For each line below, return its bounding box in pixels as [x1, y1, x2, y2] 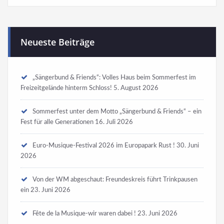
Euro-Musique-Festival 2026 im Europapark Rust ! [32, 141, 175, 149]
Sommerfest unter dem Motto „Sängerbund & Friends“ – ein [32, 107, 201, 115]
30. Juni [176, 141, 199, 149]
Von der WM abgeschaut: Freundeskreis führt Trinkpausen [32, 175, 197, 183]
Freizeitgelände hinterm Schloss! [20, 84, 112, 91]
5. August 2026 [113, 84, 158, 91]
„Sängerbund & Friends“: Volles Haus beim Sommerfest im [32, 73, 196, 81]
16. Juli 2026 [95, 118, 133, 125]
